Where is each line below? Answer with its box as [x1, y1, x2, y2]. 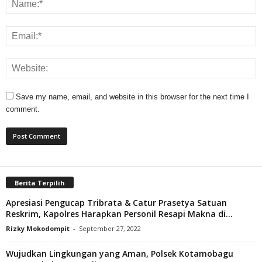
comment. [6, 104, 40, 113]
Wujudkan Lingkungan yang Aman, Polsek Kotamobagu [6, 247, 233, 259]
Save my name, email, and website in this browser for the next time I [16, 92, 249, 101]
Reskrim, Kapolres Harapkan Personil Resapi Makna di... [6, 208, 233, 219]
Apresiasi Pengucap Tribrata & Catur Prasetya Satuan [6, 196, 227, 208]
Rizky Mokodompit [6, 223, 70, 233]
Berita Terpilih [15, 178, 65, 187]
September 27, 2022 [79, 223, 141, 233]
